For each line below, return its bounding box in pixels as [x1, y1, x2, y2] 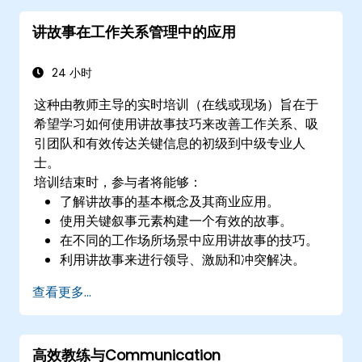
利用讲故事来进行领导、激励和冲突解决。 [60, 250, 306, 269]
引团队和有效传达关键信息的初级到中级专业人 [34, 133, 306, 153]
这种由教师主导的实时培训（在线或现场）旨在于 [34, 95, 319, 114]
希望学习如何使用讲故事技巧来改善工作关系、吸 [34, 114, 319, 133]
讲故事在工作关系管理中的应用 [32, 22, 236, 42]
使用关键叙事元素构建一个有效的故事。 [60, 211, 293, 230]
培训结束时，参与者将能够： [34, 172, 203, 192]
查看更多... [32, 282, 91, 301]
